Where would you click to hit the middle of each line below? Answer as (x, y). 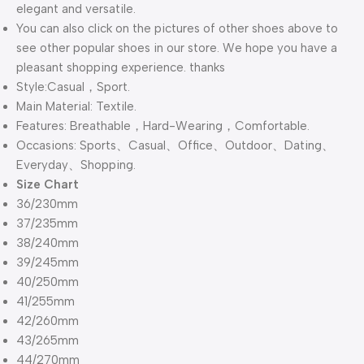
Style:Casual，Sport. (73, 87)
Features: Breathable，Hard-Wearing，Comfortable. (163, 126)
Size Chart (48, 185)
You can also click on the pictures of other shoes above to (177, 29)
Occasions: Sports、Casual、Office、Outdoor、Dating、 (175, 146)
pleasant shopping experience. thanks (121, 68)
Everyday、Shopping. (76, 165)
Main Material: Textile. (76, 107)
